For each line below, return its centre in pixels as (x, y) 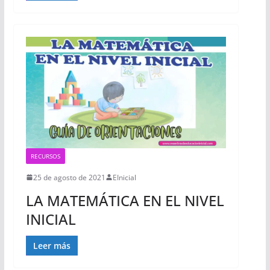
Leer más (52, 245)
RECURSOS (45, 156)
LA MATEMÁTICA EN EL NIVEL (125, 200)
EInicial (124, 177)
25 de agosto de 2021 (69, 177)
